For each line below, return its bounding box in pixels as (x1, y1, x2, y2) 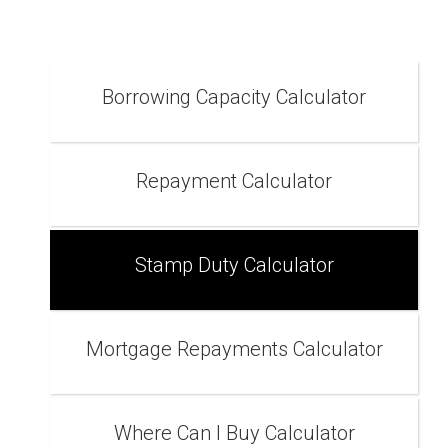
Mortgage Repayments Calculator (85, 337, 383, 361)
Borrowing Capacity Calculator (102, 85, 366, 109)
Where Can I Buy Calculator (113, 421, 355, 445)
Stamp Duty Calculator (134, 253, 334, 277)
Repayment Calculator (136, 169, 332, 193)
